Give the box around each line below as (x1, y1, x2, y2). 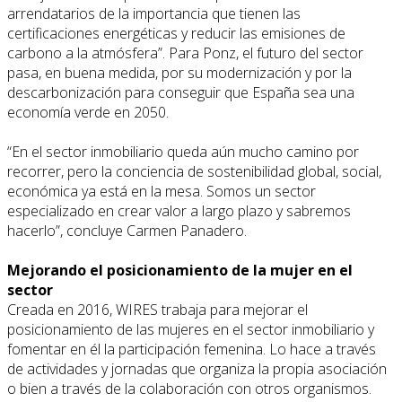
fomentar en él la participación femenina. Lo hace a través (7, 338, 376, 359)
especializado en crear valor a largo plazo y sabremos (7, 200, 351, 221)
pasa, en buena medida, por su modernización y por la (7, 62, 352, 83)
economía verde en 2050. (7, 101, 169, 122)
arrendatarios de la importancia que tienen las (7, 3, 301, 23)
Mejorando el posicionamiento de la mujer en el (7, 259, 353, 280)
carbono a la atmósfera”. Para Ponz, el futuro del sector (7, 42, 363, 63)
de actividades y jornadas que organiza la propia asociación (7, 358, 387, 379)
